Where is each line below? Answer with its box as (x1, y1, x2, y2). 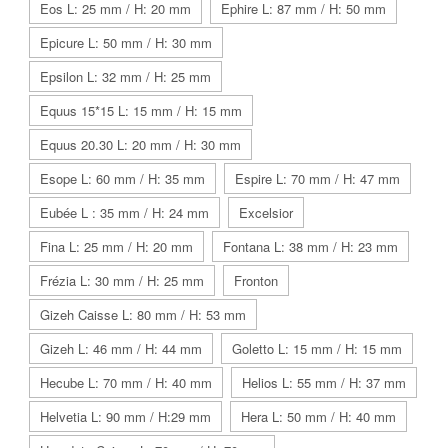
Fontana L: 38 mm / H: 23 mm (223, 236, 398, 256)
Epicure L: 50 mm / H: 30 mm (40, 32, 212, 52)
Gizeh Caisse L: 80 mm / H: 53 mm (40, 304, 246, 324)
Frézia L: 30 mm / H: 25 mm (40, 270, 204, 290)
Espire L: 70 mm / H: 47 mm (235, 168, 400, 188)
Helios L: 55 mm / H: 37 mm (242, 372, 406, 392)
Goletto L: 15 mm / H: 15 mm (232, 338, 402, 358)
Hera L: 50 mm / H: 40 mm (241, 406, 396, 426)
